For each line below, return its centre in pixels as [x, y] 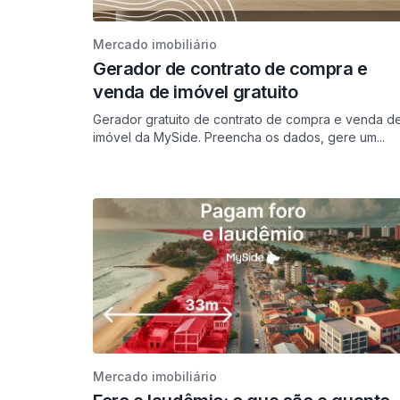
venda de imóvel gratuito [196, 92]
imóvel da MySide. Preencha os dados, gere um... [239, 137]
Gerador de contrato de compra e [230, 69]
